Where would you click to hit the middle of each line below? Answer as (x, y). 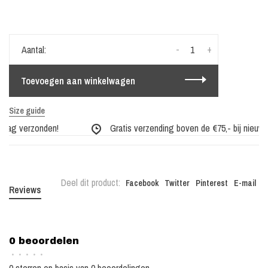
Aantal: (34, 50)
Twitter (177, 183)
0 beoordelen (44, 241)
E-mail (245, 183)
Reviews (25, 190)
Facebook (142, 183)
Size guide (27, 111)
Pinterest (212, 183)
